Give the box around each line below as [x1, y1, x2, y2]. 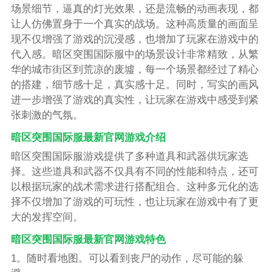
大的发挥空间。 [10, 211, 83, 223]
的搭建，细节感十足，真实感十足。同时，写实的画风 [10, 79, 259, 91]
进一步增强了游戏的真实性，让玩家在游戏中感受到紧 [10, 94, 259, 106]
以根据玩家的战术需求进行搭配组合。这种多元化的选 [10, 181, 259, 193]
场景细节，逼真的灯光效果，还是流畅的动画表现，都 [10, 3, 259, 15]
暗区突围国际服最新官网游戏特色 [10, 234, 166, 245]
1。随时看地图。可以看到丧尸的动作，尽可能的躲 [10, 252, 243, 264]
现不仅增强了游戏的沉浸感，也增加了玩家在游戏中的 [10, 33, 259, 46]
